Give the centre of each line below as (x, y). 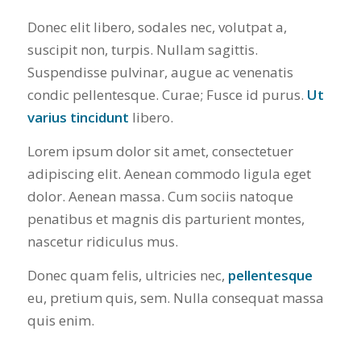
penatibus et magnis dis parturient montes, (166, 219)
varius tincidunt (78, 117)
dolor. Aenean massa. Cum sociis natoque (160, 196)
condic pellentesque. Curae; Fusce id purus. (167, 94)
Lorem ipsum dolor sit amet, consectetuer (160, 151)
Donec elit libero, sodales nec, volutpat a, (157, 27)
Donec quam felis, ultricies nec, (127, 276)
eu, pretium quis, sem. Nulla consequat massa (175, 298)
